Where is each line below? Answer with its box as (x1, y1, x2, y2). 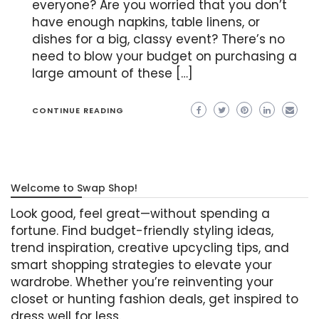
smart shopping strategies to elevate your (11, 256, 272, 273)
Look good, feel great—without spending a (11, 204, 270, 222)
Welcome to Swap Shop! (11, 180, 137, 195)
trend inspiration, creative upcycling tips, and (11, 239, 289, 256)
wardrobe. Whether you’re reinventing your (11, 273, 273, 291)
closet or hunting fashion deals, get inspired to (11, 290, 298, 308)
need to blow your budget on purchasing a (32, 48, 297, 65)
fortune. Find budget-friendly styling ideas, (11, 221, 273, 239)
